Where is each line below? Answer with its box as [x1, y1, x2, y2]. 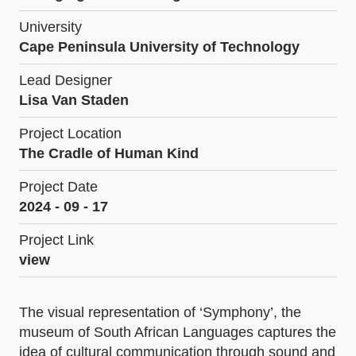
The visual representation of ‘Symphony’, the [19, 304, 301, 320]
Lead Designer [19, 72, 112, 88]
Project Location [19, 126, 122, 141]
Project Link [19, 232, 94, 248]
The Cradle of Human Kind [19, 145, 199, 161]
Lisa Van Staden [19, 92, 129, 108]
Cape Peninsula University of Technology [19, 39, 300, 55]
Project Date [19, 179, 98, 195]
